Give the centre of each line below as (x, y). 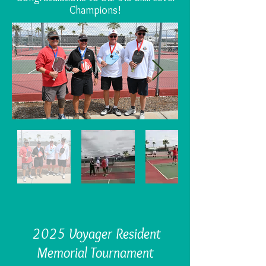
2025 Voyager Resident (95, 234)
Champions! (95, 10)
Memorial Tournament (95, 253)
